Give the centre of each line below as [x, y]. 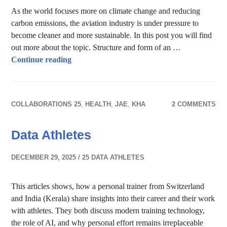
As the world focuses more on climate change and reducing [106, 11]
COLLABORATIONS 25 [46, 104]
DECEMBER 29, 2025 [44, 157]
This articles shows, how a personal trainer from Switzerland [108, 186]
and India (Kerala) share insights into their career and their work [113, 198]
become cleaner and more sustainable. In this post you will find [112, 35]
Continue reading [42, 60]
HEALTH [98, 104]
